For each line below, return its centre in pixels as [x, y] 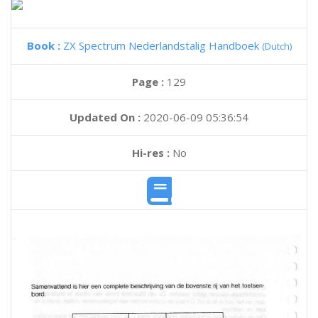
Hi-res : [150, 153]
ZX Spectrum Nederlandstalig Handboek [162, 45]
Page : [149, 82]
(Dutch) [276, 46]
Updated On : [105, 117]
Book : [45, 45]
